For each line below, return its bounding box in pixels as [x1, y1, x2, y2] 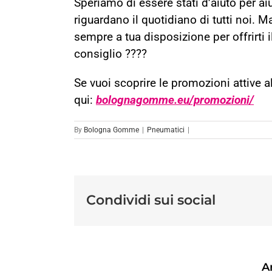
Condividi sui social [86, 192, 216, 209]
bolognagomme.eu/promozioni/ [96, 93, 254, 107]
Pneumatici [147, 125, 185, 134]
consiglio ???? [74, 47, 147, 61]
